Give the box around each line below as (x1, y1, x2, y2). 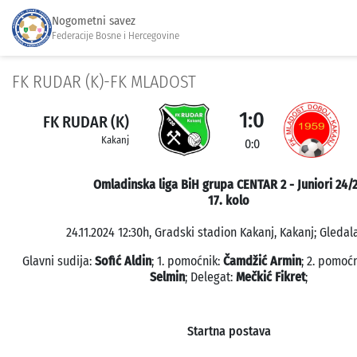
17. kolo (208, 193, 249, 208)
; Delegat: (185, 269, 236, 284)
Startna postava (186, 324, 271, 339)
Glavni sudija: (22, 253, 95, 269)
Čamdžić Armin (222, 253, 301, 269)
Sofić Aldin (94, 253, 151, 269)
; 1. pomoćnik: (151, 253, 223, 269)
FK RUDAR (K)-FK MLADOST (12, 71, 196, 92)
